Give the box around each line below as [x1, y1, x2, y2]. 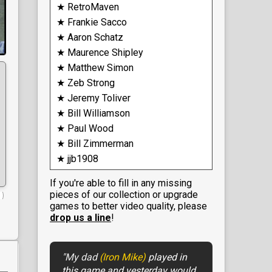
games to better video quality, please [50, 200, 207, 212]
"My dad [62, 251, 100, 263]
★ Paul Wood [56, 122, 114, 134]
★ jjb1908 [56, 152, 98, 165]
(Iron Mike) [100, 251, 146, 263]
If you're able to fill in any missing [50, 177, 192, 189]
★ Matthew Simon [56, 61, 134, 73]
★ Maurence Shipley [56, 46, 143, 58]
